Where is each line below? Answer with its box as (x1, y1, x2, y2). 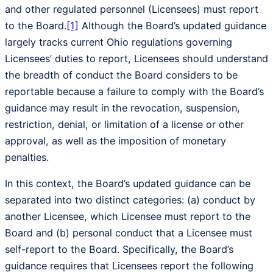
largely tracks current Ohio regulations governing (5, 35, 232, 48)
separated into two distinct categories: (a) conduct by (5, 193, 255, 206)
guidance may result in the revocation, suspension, (5, 101, 240, 114)
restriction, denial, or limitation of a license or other (5, 118, 244, 130)
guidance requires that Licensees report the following (5, 259, 253, 272)
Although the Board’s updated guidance (79, 19, 266, 32)
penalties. (5, 151, 52, 163)
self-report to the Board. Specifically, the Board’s (5, 243, 233, 255)
